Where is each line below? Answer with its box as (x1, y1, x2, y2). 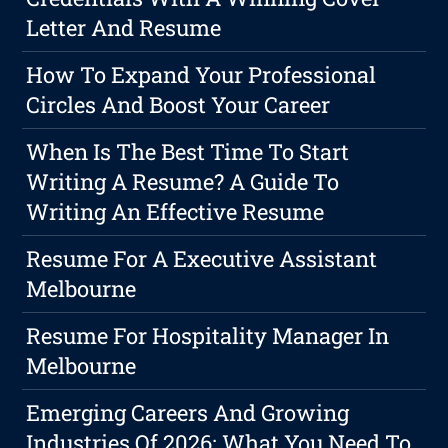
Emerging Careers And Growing (26, 398, 350, 428)
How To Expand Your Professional (26, 60, 377, 90)
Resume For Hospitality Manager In (26, 321, 390, 351)
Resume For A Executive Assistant (26, 244, 378, 274)
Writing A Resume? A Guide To (26, 167, 340, 197)
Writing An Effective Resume (26, 197, 325, 227)
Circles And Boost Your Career (26, 90, 331, 120)
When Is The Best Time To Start (26, 137, 350, 167)
